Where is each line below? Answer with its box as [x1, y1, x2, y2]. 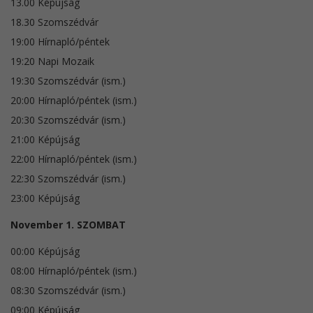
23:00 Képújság [10, 191, 80, 205]
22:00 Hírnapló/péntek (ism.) [10, 152, 137, 166]
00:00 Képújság [10, 244, 80, 258]
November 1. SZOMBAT [10, 217, 126, 231]
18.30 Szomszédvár [10, 15, 99, 29]
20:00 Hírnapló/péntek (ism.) [10, 93, 137, 107]
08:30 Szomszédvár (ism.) [10, 283, 126, 297]
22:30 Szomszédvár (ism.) [10, 171, 126, 185]
